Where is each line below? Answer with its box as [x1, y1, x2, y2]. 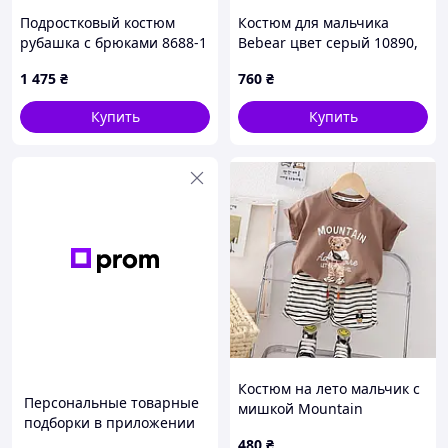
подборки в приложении [24, 413, 195, 432]
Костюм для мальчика [238, 13, 389, 32]
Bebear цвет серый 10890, [238, 33, 418, 52]
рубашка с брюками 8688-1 [20, 33, 207, 52]
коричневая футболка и [238, 419, 401, 438]
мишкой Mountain [238, 399, 363, 418]
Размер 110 [238, 53, 316, 72]
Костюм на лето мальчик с [238, 379, 420, 398]
